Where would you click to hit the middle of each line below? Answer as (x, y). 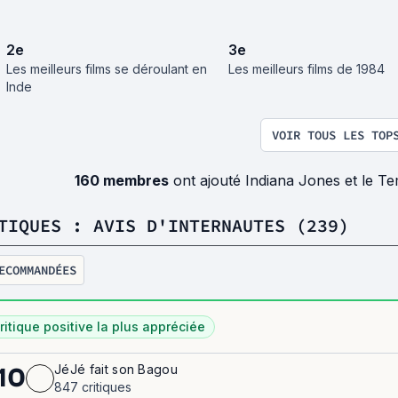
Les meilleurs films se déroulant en (107, 68)
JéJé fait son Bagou (116, 369)
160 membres (122, 180)
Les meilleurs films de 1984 (307, 68)
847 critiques (93, 386)
